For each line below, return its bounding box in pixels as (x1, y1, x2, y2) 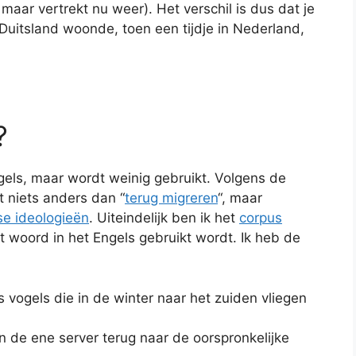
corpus (239, 210, 282, 226)
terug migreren (125, 190, 218, 207)
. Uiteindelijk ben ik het (89, 210, 239, 226)
